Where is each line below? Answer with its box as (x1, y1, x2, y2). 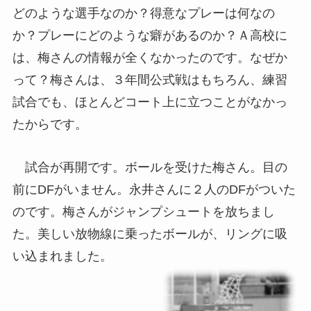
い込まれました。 (12, 249, 112, 264)
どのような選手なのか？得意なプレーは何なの (12, 6, 275, 21)
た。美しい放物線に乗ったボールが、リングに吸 (12, 227, 287, 242)
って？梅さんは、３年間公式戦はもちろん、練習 (12, 73, 287, 87)
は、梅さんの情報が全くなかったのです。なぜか (12, 51, 287, 65)
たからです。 (12, 117, 87, 132)
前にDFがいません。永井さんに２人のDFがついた (12, 183, 296, 197)
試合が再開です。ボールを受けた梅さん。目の (12, 160, 287, 175)
